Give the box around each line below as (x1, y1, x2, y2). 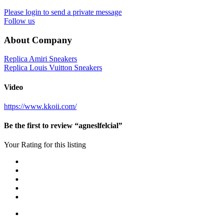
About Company (4, 34, 72, 45)
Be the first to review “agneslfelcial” (4, 121, 122, 130)
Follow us (4, 16, 35, 25)
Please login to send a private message (4, 7, 122, 16)
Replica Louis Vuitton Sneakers (4, 63, 102, 72)
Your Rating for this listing (4, 140, 86, 149)
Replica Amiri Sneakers (4, 55, 77, 63)
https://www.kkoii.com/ (4, 102, 77, 110)
